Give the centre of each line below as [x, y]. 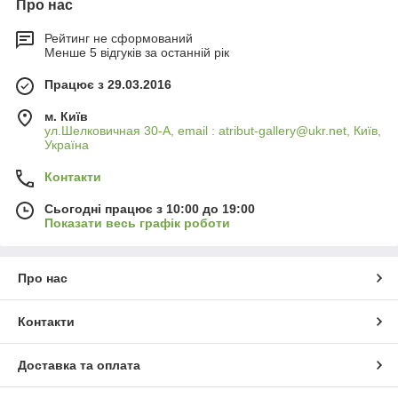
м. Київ [66, 117]
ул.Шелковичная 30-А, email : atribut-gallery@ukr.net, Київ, [213, 131]
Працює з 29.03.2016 [108, 85]
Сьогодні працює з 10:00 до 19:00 [150, 209]
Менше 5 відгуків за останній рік [137, 53]
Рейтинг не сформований [119, 39]
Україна [67, 145]
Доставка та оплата [79, 366]
